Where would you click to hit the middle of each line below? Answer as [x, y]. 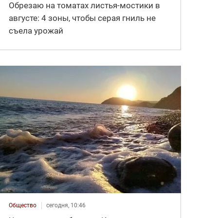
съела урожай [36, 31]
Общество [23, 206]
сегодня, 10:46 [66, 206]
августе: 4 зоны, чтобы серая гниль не [82, 18]
